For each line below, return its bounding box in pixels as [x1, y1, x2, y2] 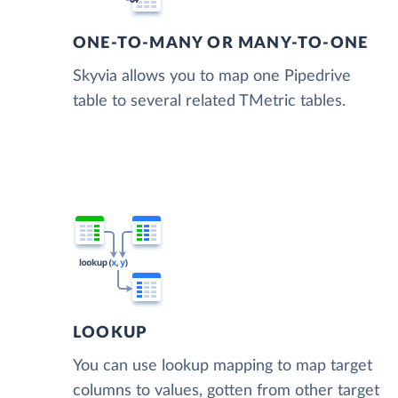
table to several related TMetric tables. [73, 93, 346, 110]
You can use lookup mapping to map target [73, 358, 372, 375]
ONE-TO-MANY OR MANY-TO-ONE [73, 36, 369, 52]
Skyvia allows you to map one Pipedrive [73, 68, 351, 85]
